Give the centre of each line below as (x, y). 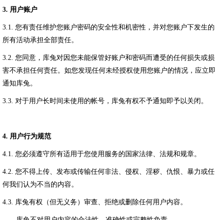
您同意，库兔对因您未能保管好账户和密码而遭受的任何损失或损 (115, 58)
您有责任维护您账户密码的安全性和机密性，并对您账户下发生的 (115, 27)
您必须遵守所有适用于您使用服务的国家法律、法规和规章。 (108, 154)
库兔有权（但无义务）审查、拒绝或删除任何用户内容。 (101, 202)
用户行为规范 (30, 136)
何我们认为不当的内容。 (40, 184)
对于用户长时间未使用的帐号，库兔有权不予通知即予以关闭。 (111, 101)
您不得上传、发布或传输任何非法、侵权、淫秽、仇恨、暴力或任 (115, 172)
